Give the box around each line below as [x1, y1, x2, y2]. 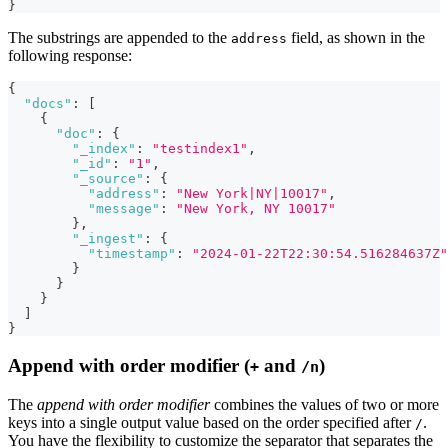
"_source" [72, 171, 144, 187]
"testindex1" [152, 141, 248, 157]
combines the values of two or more [210, 395, 439, 413]
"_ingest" [72, 231, 144, 247]
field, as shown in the [287, 29, 425, 47]
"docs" [24, 96, 72, 112]
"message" [88, 201, 160, 217]
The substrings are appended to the [8, 29, 231, 47]
